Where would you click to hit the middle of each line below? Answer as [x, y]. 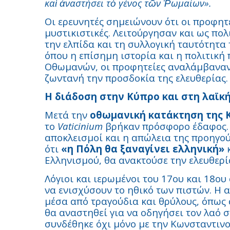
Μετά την [66, 115]
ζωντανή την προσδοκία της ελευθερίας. [136, 78]
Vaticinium [80, 126]
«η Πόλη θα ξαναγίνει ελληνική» [141, 149]
